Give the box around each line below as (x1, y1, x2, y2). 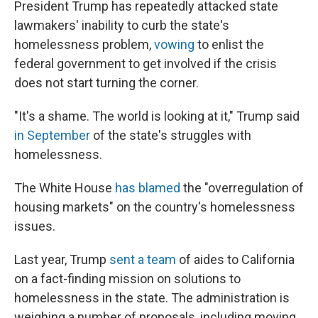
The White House (14, 180, 115, 196)
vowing (154, 37, 197, 53)
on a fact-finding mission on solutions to (14, 271, 241, 287)
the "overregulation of (180, 180, 304, 196)
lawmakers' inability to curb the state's (14, 18, 229, 33)
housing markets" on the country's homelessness (14, 199, 295, 215)
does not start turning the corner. (14, 75, 199, 91)
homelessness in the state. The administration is (14, 290, 290, 306)
